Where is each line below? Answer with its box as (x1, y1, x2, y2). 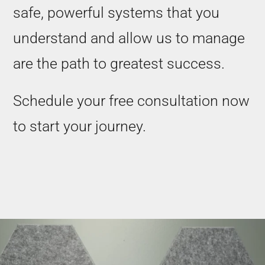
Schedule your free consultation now (12, 92, 250, 110)
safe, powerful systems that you (12, 4, 219, 22)
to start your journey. (12, 118, 146, 135)
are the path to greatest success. (12, 55, 225, 73)
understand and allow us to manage (12, 30, 245, 47)
